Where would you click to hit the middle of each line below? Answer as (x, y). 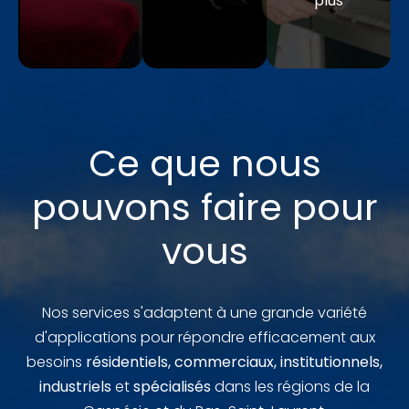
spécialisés (170, 386)
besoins (56, 362)
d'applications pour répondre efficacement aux (204, 337)
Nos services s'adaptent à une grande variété (204, 312)
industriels (75, 386)
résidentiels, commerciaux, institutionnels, (234, 362)
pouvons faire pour (204, 207)
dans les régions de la (290, 386)
